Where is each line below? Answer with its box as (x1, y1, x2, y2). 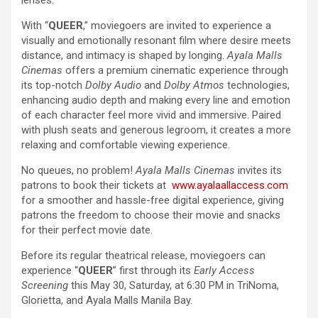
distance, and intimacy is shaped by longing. (21, 48, 227, 62)
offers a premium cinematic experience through (62, 63, 288, 77)
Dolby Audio (85, 78, 144, 92)
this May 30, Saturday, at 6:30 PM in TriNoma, (68, 278, 279, 292)
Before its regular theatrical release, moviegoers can (21, 248, 265, 262)
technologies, (227, 78, 290, 92)
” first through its (113, 263, 194, 277)
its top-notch (21, 78, 85, 92)
